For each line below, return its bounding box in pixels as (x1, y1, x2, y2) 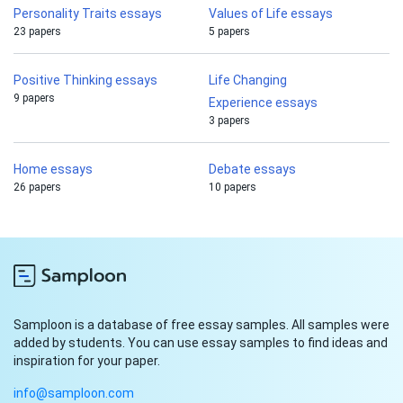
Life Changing (209, 73, 287, 88)
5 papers (209, 25, 250, 39)
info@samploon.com (13, 386, 134, 401)
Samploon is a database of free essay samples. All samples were (13, 318, 390, 333)
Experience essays (209, 95, 318, 111)
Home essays (13, 162, 93, 177)
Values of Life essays (209, 6, 333, 22)
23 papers (13, 25, 61, 39)
